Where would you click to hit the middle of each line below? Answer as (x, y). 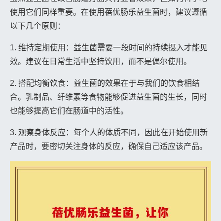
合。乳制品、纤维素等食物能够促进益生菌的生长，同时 (109, 97)
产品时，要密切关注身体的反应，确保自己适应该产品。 (109, 146)
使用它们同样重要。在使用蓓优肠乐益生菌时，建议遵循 (109, 12)
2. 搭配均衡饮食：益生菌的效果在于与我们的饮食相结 (105, 83)
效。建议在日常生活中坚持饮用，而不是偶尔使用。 (101, 61)
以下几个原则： (37, 26)
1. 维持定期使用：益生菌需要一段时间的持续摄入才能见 (109, 47)
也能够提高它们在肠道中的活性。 (69, 110)
